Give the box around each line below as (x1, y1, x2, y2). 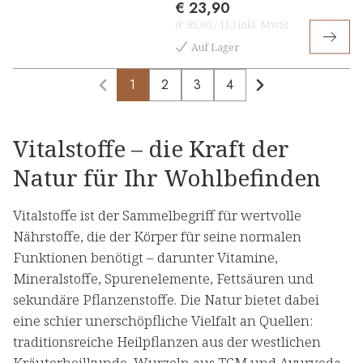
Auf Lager (191, 40, 239, 55)
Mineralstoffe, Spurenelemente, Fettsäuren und (13, 269, 314, 288)
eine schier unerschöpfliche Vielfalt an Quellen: (13, 311, 313, 331)
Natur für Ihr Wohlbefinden (13, 162, 321, 194)
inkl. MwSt (236, 17, 288, 32)
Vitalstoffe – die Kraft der (13, 133, 289, 164)
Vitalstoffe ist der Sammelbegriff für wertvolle (13, 206, 301, 225)
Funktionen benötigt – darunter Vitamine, (13, 248, 278, 267)
